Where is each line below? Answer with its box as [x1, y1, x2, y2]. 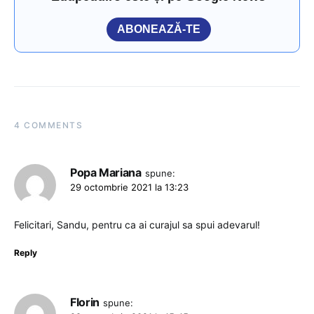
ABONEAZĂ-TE [117, 22, 200, 35]
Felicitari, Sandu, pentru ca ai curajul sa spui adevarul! [14, 218, 260, 231]
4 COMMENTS [14, 119, 83, 130]
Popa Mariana [70, 165, 142, 179]
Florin [70, 294, 100, 309]
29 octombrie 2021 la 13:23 [70, 181, 189, 193]
